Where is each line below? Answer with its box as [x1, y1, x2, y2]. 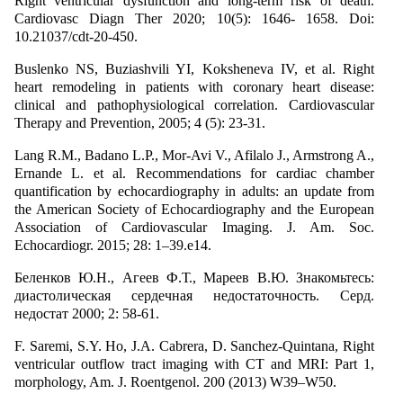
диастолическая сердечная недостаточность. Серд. [14, 287, 374, 303]
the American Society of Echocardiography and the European [14, 201, 374, 217]
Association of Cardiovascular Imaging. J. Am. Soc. [14, 219, 374, 235]
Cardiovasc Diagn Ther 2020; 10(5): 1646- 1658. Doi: [14, 10, 374, 26]
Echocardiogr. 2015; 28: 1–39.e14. [14, 237, 211, 253]
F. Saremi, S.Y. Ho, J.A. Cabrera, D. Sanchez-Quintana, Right [14, 337, 374, 354]
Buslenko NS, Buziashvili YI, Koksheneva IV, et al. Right [14, 60, 374, 76]
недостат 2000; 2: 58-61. [14, 305, 159, 321]
